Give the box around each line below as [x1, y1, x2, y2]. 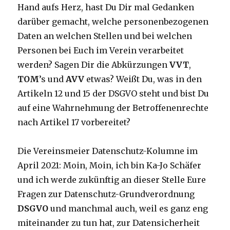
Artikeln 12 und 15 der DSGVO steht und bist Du [17, 88, 209, 99]
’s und [39, 74, 66, 85]
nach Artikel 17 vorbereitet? [17, 117, 131, 128]
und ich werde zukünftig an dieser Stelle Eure [17, 175, 206, 185]
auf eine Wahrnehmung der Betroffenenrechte [17, 103, 209, 113]
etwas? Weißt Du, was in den [84, 74, 202, 85]
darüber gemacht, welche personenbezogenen [17, 16, 209, 27]
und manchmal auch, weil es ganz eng [48, 203, 208, 214]
